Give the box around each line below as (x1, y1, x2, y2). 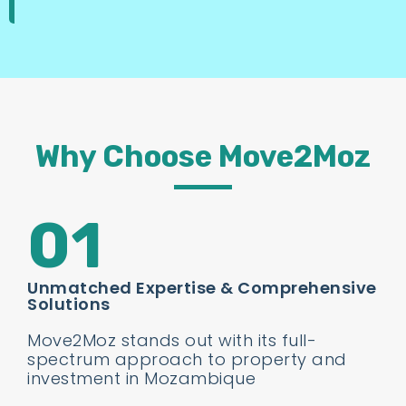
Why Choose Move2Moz (35, 139, 371, 175)
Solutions (27, 293, 111, 316)
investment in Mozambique (27, 367, 256, 391)
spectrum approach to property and (27, 348, 347, 372)
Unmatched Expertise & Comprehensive (27, 276, 377, 300)
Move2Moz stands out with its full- (27, 329, 316, 353)
